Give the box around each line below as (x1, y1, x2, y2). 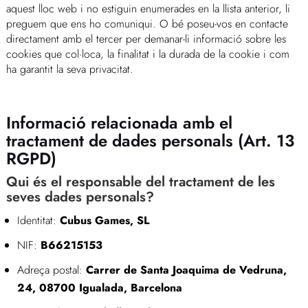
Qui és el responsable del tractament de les (5, 171, 275, 192)
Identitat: (16, 212, 56, 228)
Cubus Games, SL (56, 212, 149, 228)
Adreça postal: (16, 261, 82, 278)
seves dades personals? (5, 186, 154, 207)
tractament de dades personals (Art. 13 (5, 128, 294, 153)
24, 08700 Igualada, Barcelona (16, 279, 182, 296)
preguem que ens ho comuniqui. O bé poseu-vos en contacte (5, 15, 288, 32)
